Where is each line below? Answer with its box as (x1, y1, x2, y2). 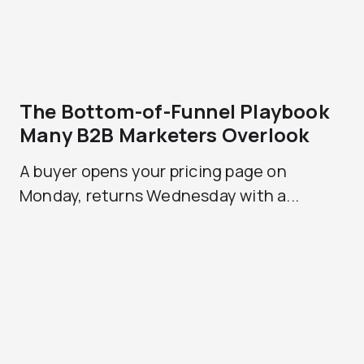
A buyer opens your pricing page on (19, 160, 287, 182)
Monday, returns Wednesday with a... (19, 184, 300, 206)
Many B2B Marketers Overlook (19, 121, 310, 148)
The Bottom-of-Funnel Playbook (19, 97, 329, 124)
